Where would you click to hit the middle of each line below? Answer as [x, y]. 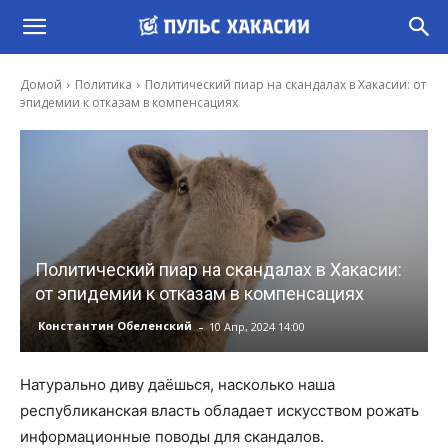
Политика [103, 84]
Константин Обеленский [115, 326]
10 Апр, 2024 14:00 [257, 326]
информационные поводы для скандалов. [172, 436]
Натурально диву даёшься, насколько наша [177, 384]
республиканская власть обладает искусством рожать [219, 410]
